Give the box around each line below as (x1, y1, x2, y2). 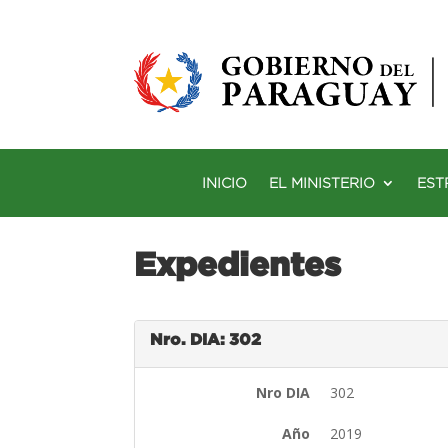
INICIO (202, 174, 247, 191)
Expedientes (134, 244, 342, 282)
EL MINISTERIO (269, 174, 375, 191)
